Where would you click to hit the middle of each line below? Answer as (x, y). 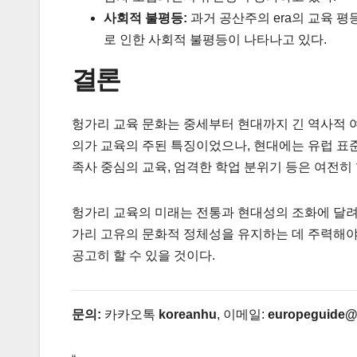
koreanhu (188, 314)
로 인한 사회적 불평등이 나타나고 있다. (215, 39)
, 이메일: (242, 314)
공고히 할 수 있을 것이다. (143, 255)
